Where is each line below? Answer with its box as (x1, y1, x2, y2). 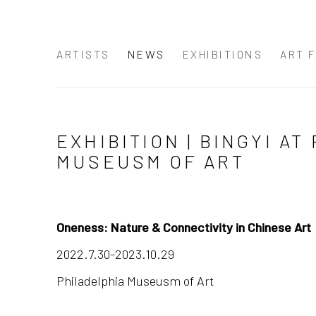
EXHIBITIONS (182, 47, 262, 61)
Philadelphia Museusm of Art (56, 272, 214, 288)
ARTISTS (56, 47, 110, 61)
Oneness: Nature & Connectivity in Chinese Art (56, 219, 311, 235)
